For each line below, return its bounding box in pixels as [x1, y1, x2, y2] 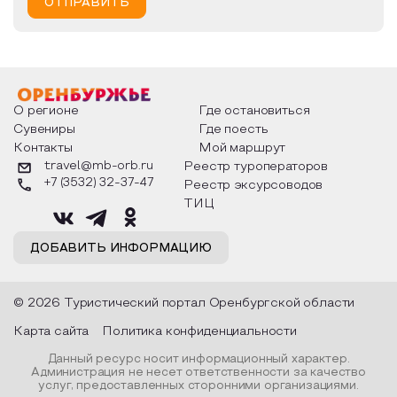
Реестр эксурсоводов [183, 180, 323, 192]
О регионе [13, 105, 79, 118]
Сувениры [13, 124, 75, 136]
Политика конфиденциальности [102, 326, 297, 339]
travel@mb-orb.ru [44, 161, 153, 173]
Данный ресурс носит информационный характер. [47, 354, 350, 366]
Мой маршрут [198, 143, 286, 155]
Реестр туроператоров [183, 161, 329, 174]
